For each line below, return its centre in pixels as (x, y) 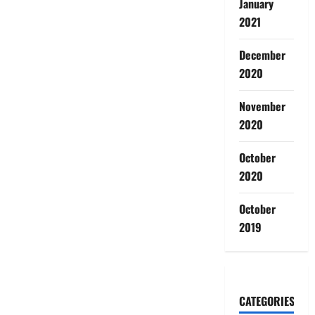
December (262, 54)
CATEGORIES (266, 301)
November (262, 106)
